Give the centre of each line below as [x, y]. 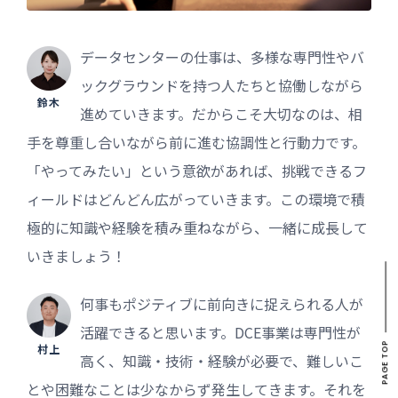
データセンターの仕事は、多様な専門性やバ [222, 56]
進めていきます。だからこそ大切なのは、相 [221, 113]
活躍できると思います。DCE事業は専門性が [220, 332]
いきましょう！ [76, 255]
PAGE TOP [384, 363]
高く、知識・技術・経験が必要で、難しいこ [222, 360]
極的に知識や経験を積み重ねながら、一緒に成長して [197, 227]
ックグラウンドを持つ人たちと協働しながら [222, 85]
